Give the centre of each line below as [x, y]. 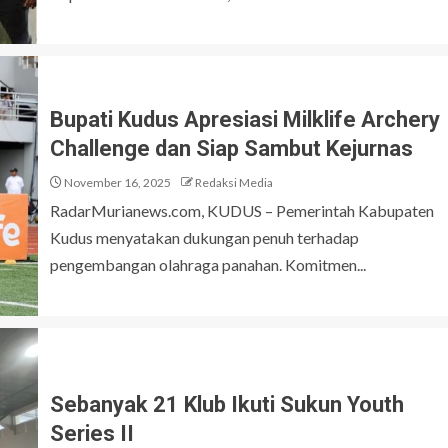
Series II [92, 433]
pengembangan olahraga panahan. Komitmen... [208, 264]
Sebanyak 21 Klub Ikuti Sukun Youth [227, 404]
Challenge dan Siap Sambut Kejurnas [231, 148]
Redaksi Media [234, 182]
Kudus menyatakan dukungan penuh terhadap [204, 237]
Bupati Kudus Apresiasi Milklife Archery [245, 119]
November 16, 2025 [116, 182]
